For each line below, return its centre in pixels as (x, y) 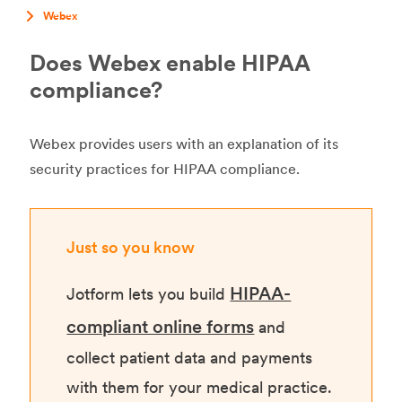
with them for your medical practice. (200, 388)
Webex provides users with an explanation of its (184, 144)
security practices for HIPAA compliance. (165, 169)
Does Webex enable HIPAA (170, 63)
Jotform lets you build (149, 294)
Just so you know (131, 248)
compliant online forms (161, 327)
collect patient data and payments (190, 358)
